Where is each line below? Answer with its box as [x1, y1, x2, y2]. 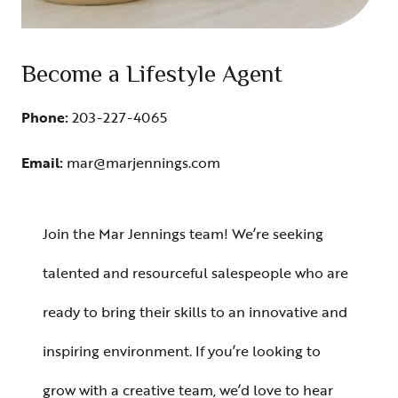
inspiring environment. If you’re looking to [43, 339, 321, 362]
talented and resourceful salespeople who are [43, 261, 348, 283]
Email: [21, 151, 67, 173]
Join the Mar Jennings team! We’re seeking [43, 222, 323, 244]
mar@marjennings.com [67, 151, 220, 173]
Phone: [21, 106, 72, 128]
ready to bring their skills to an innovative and [43, 300, 347, 322]
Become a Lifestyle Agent [21, 56, 283, 95]
